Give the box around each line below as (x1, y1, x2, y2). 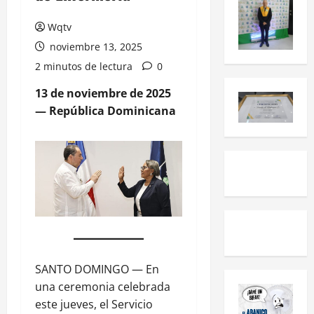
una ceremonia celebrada (35, 278, 170, 294)
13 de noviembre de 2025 (35, 86, 171, 101)
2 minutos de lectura (35, 60, 132, 73)
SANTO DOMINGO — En (35, 261, 159, 277)
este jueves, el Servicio (35, 296, 153, 312)
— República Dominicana (35, 103, 176, 118)
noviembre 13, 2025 (47, 40, 142, 53)
